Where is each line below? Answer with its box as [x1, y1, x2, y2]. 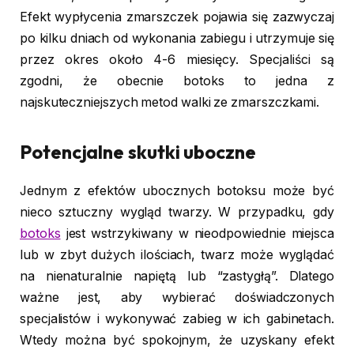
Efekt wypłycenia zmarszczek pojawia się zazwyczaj [20, 9, 334, 25]
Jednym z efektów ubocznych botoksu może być [20, 183, 334, 199]
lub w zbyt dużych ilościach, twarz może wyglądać [20, 247, 334, 263]
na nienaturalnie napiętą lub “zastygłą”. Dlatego [20, 269, 334, 284]
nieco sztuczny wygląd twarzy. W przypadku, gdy [20, 205, 334, 220]
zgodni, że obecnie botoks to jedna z [20, 73, 334, 89]
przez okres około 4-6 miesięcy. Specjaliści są [20, 52, 334, 68]
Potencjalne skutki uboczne [20, 140, 256, 164]
